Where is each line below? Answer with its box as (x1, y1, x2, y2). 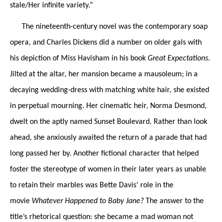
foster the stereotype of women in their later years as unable (10, 165, 206, 173)
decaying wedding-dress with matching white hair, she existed (10, 86, 209, 94)
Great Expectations (148, 54, 208, 62)
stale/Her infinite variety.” (10, 1, 93, 10)
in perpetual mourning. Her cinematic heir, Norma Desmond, (10, 102, 207, 110)
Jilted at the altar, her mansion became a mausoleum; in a (10, 70, 198, 78)
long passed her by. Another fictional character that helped (10, 149, 199, 158)
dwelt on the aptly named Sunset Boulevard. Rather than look (10, 117, 207, 126)
